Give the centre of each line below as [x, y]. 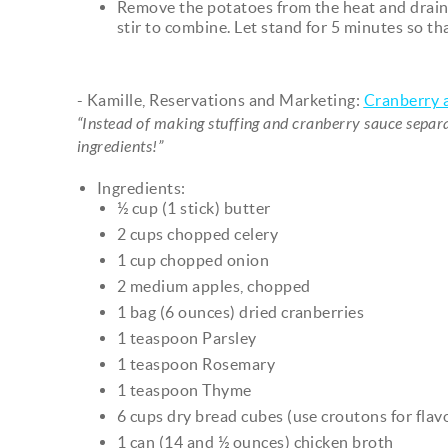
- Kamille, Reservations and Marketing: [220, 99]
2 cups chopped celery [198, 233]
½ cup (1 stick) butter [194, 207]
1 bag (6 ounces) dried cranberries [241, 311]
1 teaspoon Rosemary [196, 363]
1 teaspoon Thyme [184, 389]
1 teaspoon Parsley [187, 337]
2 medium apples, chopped [214, 285]
